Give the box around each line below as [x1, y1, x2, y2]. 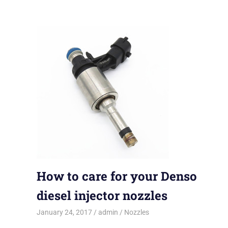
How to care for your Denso [37, 167, 197, 184]
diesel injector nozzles [37, 187, 167, 204]
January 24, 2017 [37, 208, 92, 217]
